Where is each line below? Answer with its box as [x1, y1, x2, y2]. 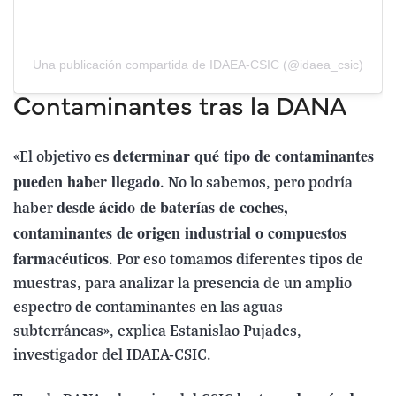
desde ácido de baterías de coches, [57, 194, 288, 218]
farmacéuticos [13, 246, 109, 270]
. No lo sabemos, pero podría [160, 174, 353, 192]
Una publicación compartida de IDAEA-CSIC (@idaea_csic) [32, 57, 363, 72]
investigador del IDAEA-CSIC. [13, 346, 211, 364]
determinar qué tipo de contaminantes [113, 143, 374, 167]
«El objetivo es [13, 148, 113, 166]
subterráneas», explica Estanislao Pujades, [13, 323, 301, 340]
